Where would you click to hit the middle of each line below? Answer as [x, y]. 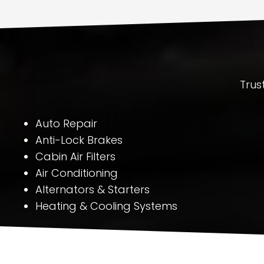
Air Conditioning [77, 173]
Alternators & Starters [93, 189]
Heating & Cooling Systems [106, 206]
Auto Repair [66, 123]
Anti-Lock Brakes [79, 140]
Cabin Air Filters [75, 156]
